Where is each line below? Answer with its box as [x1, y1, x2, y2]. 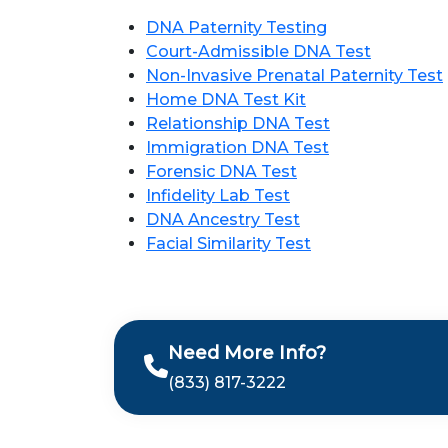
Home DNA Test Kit [146, 90, 306, 109]
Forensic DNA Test [146, 162, 297, 181]
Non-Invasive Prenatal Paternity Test [146, 66, 443, 85]
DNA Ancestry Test [146, 210, 300, 229]
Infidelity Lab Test [146, 186, 290, 205]
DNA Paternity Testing [146, 18, 327, 37]
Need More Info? [168, 342, 326, 364]
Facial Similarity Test [146, 234, 311, 253]
